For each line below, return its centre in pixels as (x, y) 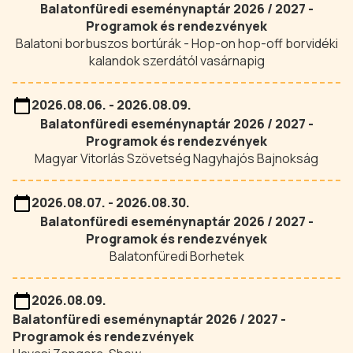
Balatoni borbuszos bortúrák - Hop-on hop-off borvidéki (176, 43)
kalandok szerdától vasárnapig (176, 61)
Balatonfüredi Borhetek (176, 256)
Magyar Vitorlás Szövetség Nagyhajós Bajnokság (176, 158)
